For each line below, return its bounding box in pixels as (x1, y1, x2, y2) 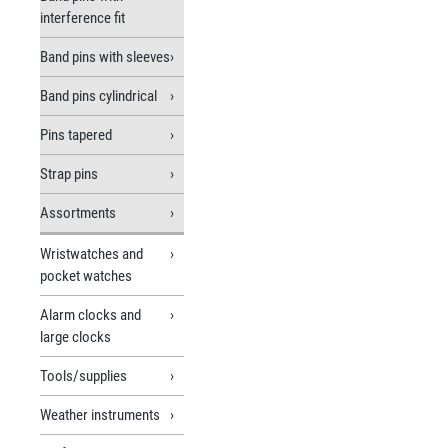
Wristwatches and (40, 244, 143, 263)
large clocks (40, 327, 111, 346)
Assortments (40, 203, 116, 222)
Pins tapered (40, 125, 112, 144)
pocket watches (40, 266, 132, 285)
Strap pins (40, 164, 98, 183)
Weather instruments (40, 405, 160, 424)
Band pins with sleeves (40, 47, 170, 66)
